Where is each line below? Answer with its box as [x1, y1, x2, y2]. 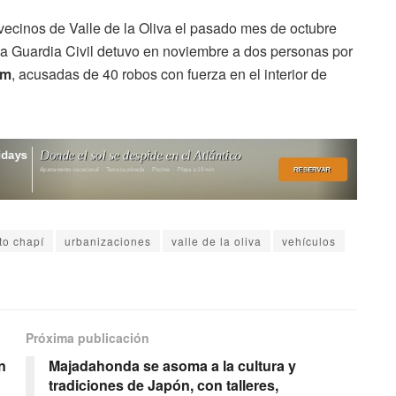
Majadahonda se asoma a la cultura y [49, 355, 296, 377]
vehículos [282, 233, 336, 249]
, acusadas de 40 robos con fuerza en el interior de [11, 63, 327, 84]
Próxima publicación [26, 329, 149, 347]
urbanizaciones [65, 233, 151, 249]
